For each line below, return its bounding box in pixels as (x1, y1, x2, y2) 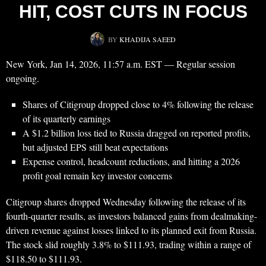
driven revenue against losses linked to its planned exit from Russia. (6, 224, 256, 237)
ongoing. (6, 72, 39, 85)
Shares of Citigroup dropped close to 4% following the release (23, 98, 254, 111)
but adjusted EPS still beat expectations (23, 141, 168, 154)
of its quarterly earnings (23, 112, 110, 125)
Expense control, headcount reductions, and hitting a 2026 (23, 155, 240, 168)
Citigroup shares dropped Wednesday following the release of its (6, 195, 246, 208)
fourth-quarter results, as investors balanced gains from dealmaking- (6, 210, 257, 223)
